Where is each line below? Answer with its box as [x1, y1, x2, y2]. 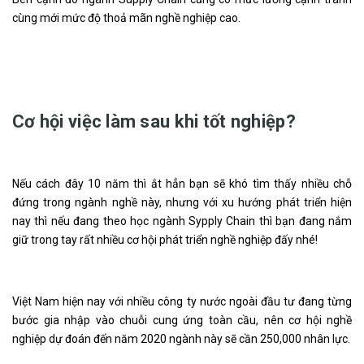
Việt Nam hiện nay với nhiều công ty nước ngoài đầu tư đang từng [12, 295, 352, 308]
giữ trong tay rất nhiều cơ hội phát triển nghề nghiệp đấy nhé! [12, 233, 318, 246]
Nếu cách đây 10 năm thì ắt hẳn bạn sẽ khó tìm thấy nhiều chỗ [12, 177, 352, 190]
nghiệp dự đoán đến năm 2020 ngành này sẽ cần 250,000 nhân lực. [12, 332, 350, 345]
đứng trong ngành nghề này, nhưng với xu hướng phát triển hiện [12, 196, 352, 209]
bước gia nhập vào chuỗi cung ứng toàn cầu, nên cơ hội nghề [12, 314, 352, 327]
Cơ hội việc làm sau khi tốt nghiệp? [12, 111, 296, 132]
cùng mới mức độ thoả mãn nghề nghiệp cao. [12, 11, 240, 24]
